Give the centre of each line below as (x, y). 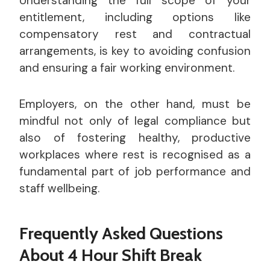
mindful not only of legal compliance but (135, 121)
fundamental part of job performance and (135, 172)
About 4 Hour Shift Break (111, 255)
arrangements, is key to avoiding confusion (135, 51)
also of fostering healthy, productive (135, 138)
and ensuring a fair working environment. (127, 68)
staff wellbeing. (59, 189)
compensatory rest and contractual (135, 34)
